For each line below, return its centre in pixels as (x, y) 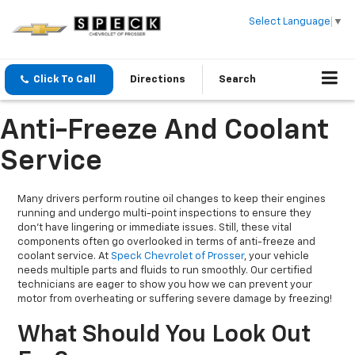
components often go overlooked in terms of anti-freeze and (167, 242)
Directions (158, 80)
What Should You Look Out (164, 336)
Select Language (290, 21)
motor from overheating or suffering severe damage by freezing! (175, 300)
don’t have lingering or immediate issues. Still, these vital (155, 228)
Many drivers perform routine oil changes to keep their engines (172, 200)
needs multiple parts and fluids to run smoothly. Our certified (165, 271)
